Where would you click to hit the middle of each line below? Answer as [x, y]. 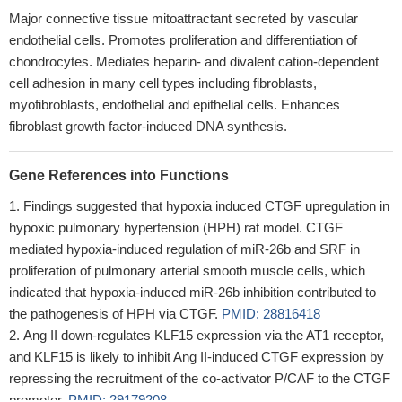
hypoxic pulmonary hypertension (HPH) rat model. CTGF [176, 227]
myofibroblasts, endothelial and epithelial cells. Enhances [175, 105]
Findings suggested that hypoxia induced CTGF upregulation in [206, 206]
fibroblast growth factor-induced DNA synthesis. [148, 126]
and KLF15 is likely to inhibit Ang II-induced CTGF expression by [197, 357]
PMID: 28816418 [271, 314]
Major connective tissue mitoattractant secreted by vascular [184, 18]
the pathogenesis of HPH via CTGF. [115, 314]
